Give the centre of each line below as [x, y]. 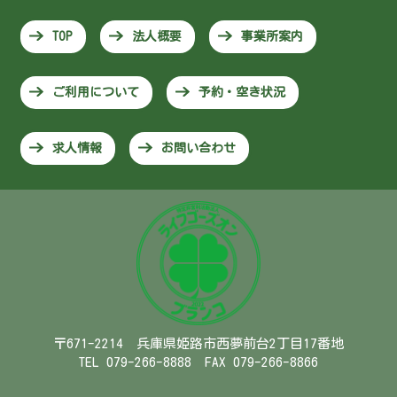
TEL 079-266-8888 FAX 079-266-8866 [198, 362]
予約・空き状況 [242, 92]
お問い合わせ [198, 148]
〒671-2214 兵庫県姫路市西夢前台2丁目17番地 [198, 343]
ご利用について [96, 92]
